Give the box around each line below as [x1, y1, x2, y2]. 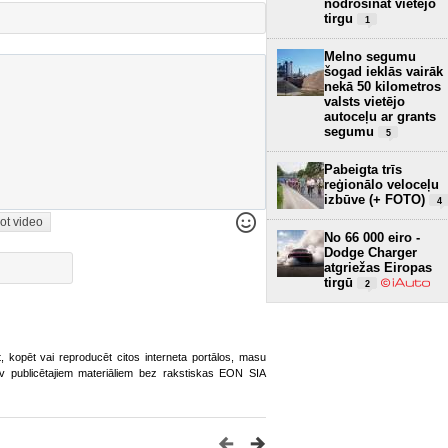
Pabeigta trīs [324, 161, 402, 177]
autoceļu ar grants [324, 108, 436, 124]
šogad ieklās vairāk [324, 63, 443, 79]
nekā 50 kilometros [324, 78, 441, 94]
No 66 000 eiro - [324, 229, 420, 245]
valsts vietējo [324, 93, 405, 109]
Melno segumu [324, 48, 416, 64]
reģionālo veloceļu [324, 176, 439, 192]
